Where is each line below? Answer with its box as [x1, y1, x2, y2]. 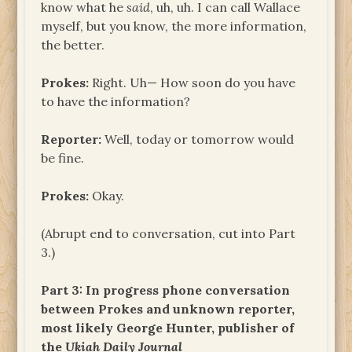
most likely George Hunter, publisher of [41, 319, 295, 335]
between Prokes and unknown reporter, [41, 300, 295, 317]
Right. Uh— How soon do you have [89, 74, 296, 90]
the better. [41, 36, 105, 53]
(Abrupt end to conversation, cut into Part [41, 225, 296, 241]
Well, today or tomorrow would [101, 130, 295, 147]
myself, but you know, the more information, [41, 17, 307, 34]
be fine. [41, 149, 85, 166]
